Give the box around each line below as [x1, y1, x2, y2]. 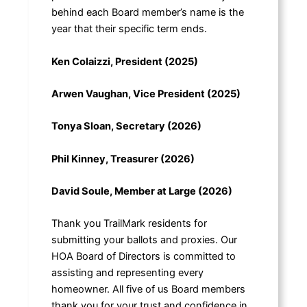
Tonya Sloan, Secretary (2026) [51, 120, 201, 133]
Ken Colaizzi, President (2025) [51, 55, 198, 68]
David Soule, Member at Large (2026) [51, 184, 232, 197]
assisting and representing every [51, 267, 204, 280]
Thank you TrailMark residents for [51, 217, 207, 230]
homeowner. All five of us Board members [51, 283, 245, 296]
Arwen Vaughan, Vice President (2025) [51, 87, 241, 100]
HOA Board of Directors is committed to [51, 250, 236, 263]
